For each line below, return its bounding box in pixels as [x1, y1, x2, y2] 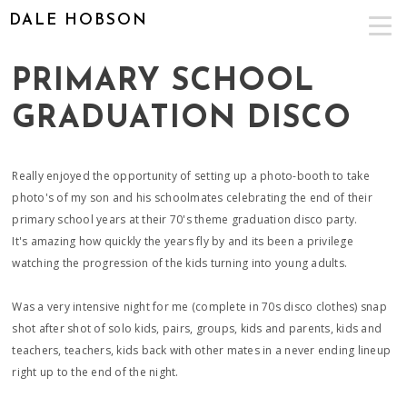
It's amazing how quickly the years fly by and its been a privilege [12, 233, 353, 249]
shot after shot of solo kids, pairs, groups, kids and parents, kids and [12, 321, 382, 336]
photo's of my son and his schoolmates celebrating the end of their [12, 190, 372, 205]
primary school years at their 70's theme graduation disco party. [12, 212, 358, 227]
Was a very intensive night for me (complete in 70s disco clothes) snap [12, 299, 387, 314]
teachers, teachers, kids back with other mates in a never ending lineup [12, 342, 392, 358]
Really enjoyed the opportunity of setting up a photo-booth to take [12, 168, 370, 184]
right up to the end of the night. [12, 364, 179, 380]
